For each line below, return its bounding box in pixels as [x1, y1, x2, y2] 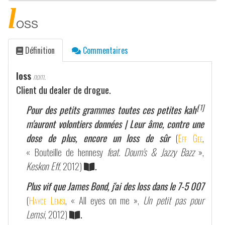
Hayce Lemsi [29, 192, 65, 207]
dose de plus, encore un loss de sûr [26, 130, 170, 145]
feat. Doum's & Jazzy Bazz [107, 144, 194, 159]
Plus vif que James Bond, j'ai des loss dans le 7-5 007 [26, 178, 204, 193]
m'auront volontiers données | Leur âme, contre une [26, 116, 204, 131]
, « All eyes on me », [65, 192, 144, 207]
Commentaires [81, 44, 128, 56]
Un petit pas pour [143, 192, 204, 207]
